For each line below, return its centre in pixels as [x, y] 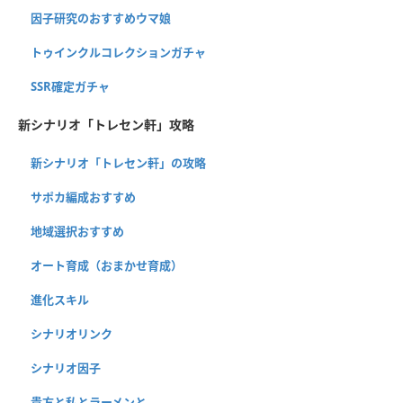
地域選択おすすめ [77, 231]
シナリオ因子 [66, 367]
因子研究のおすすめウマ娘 [101, 18]
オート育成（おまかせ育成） [107, 265]
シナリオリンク [72, 333]
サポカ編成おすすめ [83, 197]
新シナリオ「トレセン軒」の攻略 [118, 162]
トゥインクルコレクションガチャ [118, 52]
